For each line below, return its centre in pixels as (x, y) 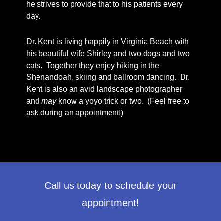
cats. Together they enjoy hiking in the (92, 66)
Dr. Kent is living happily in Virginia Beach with (107, 42)
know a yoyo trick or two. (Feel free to (123, 101)
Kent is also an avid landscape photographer (104, 89)
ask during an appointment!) (74, 113)
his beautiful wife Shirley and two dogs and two (108, 54)
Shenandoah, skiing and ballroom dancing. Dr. (108, 77)
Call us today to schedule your (110, 186)
